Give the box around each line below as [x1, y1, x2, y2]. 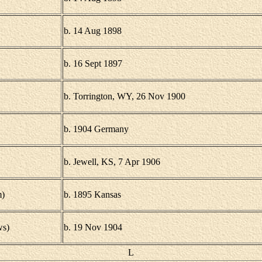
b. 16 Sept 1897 [63, 58, 122, 68]
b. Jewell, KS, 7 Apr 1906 [63, 157, 160, 167]
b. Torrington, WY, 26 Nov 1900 [63, 91, 185, 101]
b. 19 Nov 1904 [63, 222, 122, 232]
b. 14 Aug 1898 [63, 26, 122, 36]
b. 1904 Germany [63, 124, 129, 134]
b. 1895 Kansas [63, 189, 121, 199]
